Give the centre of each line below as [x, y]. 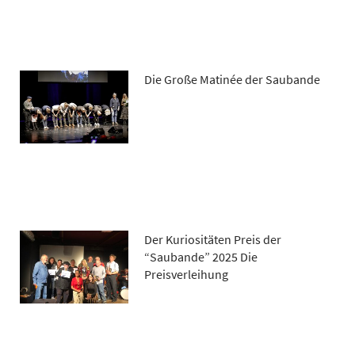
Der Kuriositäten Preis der [213, 240]
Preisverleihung [187, 275]
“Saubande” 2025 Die [201, 257]
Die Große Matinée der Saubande [233, 80]
